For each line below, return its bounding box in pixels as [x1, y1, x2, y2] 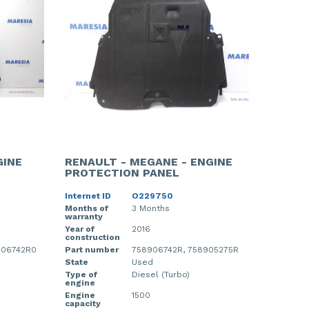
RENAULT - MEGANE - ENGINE [64, 154, 232, 168]
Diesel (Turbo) [131, 269, 190, 279]
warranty [64, 211, 103, 221]
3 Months [131, 203, 170, 213]
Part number [64, 244, 119, 255]
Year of [64, 223, 94, 234]
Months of [64, 203, 108, 213]
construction [64, 232, 120, 242]
